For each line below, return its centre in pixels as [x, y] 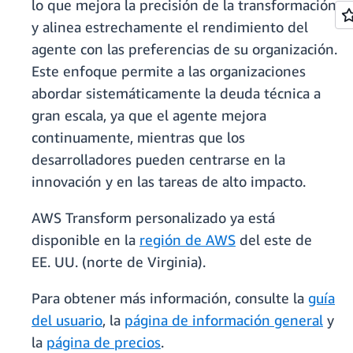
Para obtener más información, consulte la [170, 298]
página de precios [104, 342]
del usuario [67, 320]
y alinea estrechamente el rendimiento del [170, 27]
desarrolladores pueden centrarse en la [158, 160]
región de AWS [188, 240]
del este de [274, 240]
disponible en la [85, 240]
